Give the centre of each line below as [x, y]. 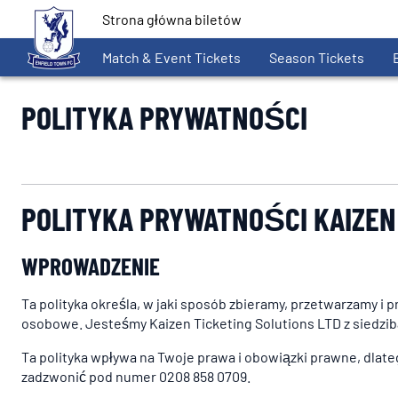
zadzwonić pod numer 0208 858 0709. [136, 376]
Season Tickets [317, 57]
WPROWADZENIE [91, 266]
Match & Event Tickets [171, 57]
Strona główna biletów [172, 19]
